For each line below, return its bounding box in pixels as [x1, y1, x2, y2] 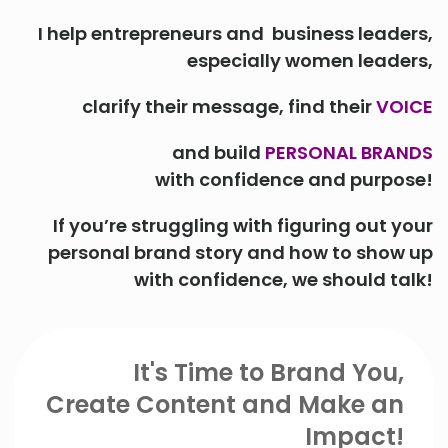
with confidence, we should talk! [134, 266, 433, 292]
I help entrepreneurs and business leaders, [38, 20, 433, 46]
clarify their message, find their [82, 93, 376, 119]
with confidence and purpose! [155, 166, 433, 192]
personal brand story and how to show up [48, 239, 433, 265]
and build [172, 139, 265, 165]
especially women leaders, [187, 47, 433, 73]
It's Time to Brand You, [133, 355, 404, 389]
